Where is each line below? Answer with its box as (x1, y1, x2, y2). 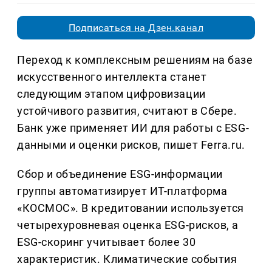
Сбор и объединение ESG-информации (17, 168, 223, 181)
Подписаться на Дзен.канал (69, 22, 203, 34)
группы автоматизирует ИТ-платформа (17, 185, 228, 198)
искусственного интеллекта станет (17, 70, 207, 84)
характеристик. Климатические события (17, 253, 237, 266)
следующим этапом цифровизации (17, 87, 206, 101)
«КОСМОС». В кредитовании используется (17, 202, 244, 215)
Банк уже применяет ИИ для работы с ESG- (17, 121, 250, 135)
